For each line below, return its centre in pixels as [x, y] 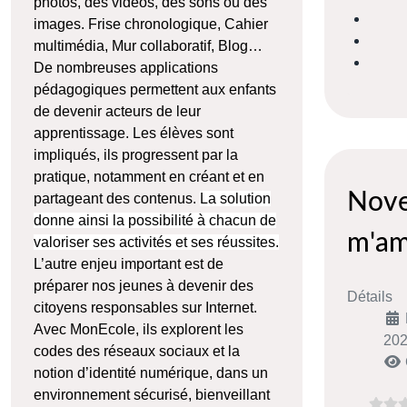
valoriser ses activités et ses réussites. [156, 243]
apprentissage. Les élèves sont [134, 134]
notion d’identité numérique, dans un [151, 373]
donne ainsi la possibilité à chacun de [155, 221]
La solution [235, 199]
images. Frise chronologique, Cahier [151, 25]
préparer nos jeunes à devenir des [144, 286]
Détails [369, 296]
